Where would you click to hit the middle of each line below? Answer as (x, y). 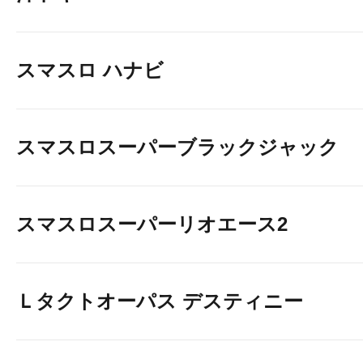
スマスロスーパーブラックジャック (177, 147)
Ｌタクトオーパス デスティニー (160, 301)
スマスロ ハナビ (90, 70)
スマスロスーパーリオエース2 (152, 224)
